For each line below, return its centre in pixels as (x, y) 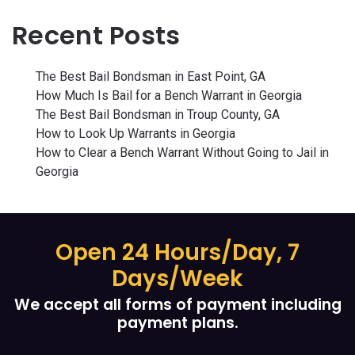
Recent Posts (96, 36)
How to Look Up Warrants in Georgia (136, 134)
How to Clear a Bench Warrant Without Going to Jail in (182, 153)
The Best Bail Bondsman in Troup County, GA (158, 115)
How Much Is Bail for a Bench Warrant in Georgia (169, 96)
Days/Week (177, 279)
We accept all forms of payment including (177, 305)
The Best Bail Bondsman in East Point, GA (151, 77)
